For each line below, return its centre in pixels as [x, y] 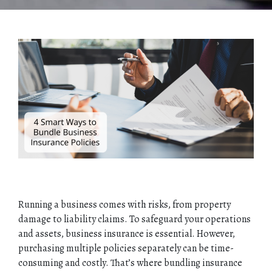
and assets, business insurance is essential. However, [127, 233]
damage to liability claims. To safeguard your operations [134, 219]
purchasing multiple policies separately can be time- [126, 248]
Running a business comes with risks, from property [124, 204]
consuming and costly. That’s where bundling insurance [130, 263]
